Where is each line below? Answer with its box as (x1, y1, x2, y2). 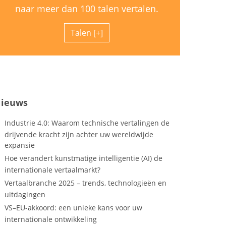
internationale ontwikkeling (4, 214, 97, 224)
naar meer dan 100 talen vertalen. (15, 2, 158, 15)
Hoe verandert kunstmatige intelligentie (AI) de (4, 153, 162, 163)
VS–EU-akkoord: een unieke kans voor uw (4, 203, 142, 213)
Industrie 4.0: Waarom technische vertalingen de (4, 118, 169, 128)
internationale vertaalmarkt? (4, 165, 100, 175)
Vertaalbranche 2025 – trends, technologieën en (4, 178, 166, 188)
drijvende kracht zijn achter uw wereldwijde (4, 130, 153, 140)
